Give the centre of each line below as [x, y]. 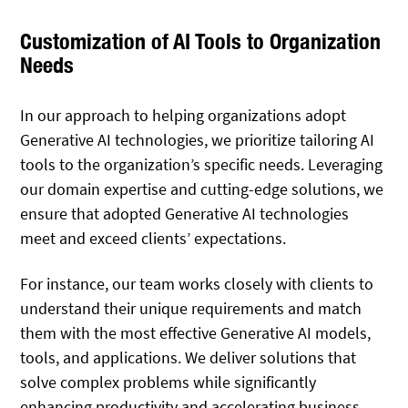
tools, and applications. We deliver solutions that [189, 358]
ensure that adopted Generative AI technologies [185, 213]
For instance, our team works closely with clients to [197, 284]
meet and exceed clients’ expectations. [153, 238]
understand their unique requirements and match [191, 309]
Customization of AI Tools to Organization [201, 41]
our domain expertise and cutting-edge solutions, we [202, 189]
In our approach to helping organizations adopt [184, 115]
